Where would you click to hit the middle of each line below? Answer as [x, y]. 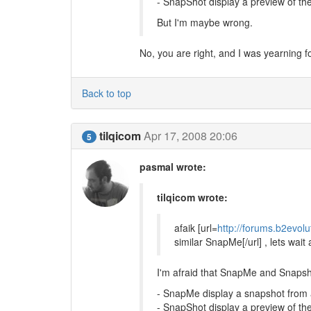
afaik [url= [195, 227]
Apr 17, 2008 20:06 [191, 135]
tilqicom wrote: [192, 197]
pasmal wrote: [173, 166]
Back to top [107, 93]
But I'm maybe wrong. [204, 22]
